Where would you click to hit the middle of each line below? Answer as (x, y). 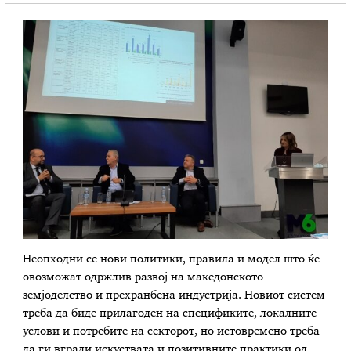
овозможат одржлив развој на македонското (143, 278)
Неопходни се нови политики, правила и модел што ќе (172, 260)
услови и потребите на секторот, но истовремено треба (172, 332)
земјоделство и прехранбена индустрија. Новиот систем (174, 296)
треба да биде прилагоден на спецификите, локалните (170, 314)
